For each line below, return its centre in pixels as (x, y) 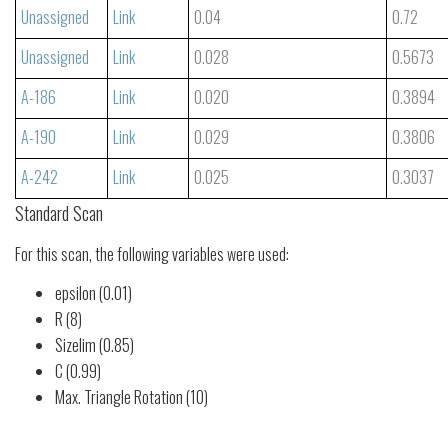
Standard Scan (59, 213)
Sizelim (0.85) (94, 345)
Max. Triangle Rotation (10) (131, 397)
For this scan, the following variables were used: (152, 254)
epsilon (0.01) (93, 293)
